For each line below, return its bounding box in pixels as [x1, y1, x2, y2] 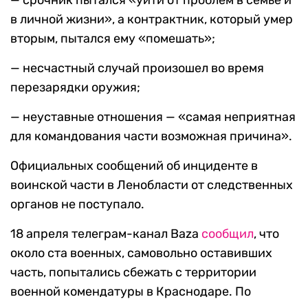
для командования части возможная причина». [10, 129, 292, 144]
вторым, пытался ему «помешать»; [10, 31, 215, 47]
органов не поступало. [10, 197, 144, 212]
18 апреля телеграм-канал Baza [10, 226, 201, 242]
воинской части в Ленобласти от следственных [10, 177, 293, 193]
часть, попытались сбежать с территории [10, 265, 256, 280]
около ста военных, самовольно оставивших [10, 245, 272, 261]
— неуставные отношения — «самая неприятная [10, 109, 296, 125]
